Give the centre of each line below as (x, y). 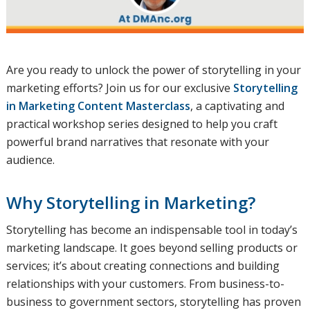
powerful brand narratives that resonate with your (137, 142)
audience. (30, 159)
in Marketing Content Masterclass (98, 106)
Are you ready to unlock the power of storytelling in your (153, 70)
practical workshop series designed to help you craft (142, 124)
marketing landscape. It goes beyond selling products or (152, 248)
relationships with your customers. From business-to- (145, 284)
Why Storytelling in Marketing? (130, 202)
